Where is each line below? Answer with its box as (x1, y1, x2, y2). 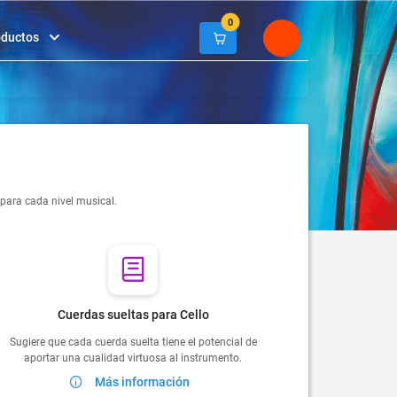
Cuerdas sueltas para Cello (57, 307, 209, 322)
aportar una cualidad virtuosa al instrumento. (24, 351, 243, 364)
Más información (95, 374, 191, 389)
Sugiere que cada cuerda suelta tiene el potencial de (9, 335, 257, 348)
